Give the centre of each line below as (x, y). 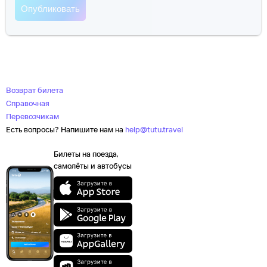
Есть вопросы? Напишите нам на (65, 129)
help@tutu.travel (154, 129)
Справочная (28, 103)
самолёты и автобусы (93, 166)
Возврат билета (35, 90)
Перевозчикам (32, 116)
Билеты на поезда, (86, 154)
